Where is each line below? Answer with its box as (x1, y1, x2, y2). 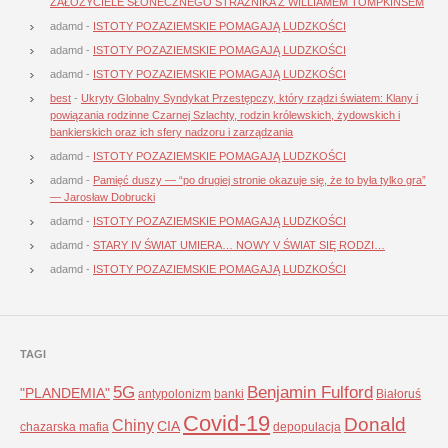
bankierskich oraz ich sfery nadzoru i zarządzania (50, 126, 293, 139)
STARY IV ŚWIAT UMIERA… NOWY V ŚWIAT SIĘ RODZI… (93, 239, 385, 252)
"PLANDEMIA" (20, 386, 110, 402)
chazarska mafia (20, 420, 109, 435)
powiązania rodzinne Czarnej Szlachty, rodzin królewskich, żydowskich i (50, 109, 400, 122)
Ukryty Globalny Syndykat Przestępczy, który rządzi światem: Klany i (81, 92, 418, 105)
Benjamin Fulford (247, 382, 373, 403)
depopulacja (273, 420, 341, 435)
